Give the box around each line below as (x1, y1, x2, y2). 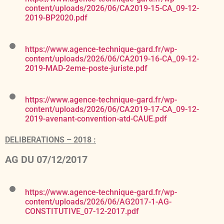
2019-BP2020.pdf (25, 13, 87, 23)
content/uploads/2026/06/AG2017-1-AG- (25, 197, 171, 207)
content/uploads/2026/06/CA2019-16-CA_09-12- (25, 54, 199, 64)
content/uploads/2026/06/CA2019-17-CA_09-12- (25, 104, 199, 114)
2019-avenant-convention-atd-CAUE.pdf (25, 114, 167, 124)
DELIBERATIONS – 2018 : (5, 135, 96, 145)
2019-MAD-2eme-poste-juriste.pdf (25, 63, 147, 73)
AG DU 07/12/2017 (5, 153, 87, 166)
